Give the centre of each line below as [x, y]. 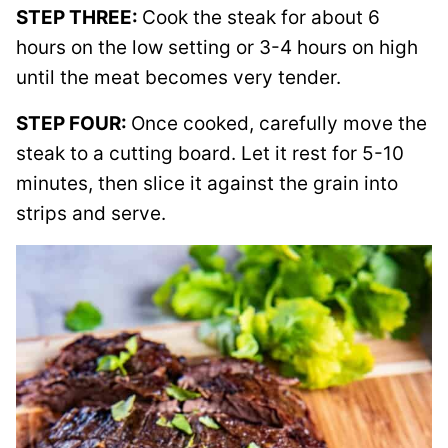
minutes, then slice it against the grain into [207, 183]
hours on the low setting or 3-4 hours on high [217, 47]
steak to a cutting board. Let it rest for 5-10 [210, 153]
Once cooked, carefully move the [279, 123]
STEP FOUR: [73, 123]
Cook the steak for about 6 [261, 17]
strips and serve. [91, 213]
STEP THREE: [79, 17]
